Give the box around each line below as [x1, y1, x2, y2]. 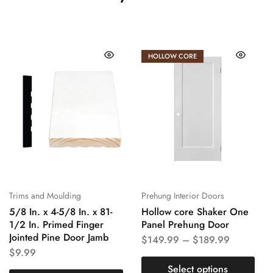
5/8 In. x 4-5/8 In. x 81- [9, 204, 112, 219]
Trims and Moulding [9, 189, 81, 202]
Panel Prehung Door [141, 217, 229, 232]
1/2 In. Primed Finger [9, 217, 104, 232]
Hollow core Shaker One [141, 204, 249, 219]
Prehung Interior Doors [141, 189, 224, 202]
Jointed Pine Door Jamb [9, 230, 108, 244]
